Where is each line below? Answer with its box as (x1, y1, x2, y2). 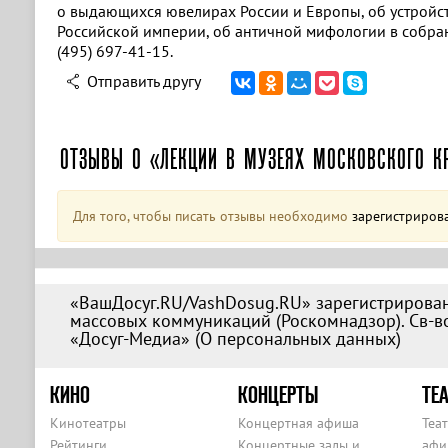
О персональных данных (199, 327, 396, 350)
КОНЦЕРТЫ (237, 382, 318, 407)
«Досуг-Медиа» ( (69, 327, 200, 350)
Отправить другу (86, 71, 201, 91)
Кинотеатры (49, 414, 126, 432)
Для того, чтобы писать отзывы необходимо (72, 207, 352, 225)
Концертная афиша (237, 414, 359, 432)
